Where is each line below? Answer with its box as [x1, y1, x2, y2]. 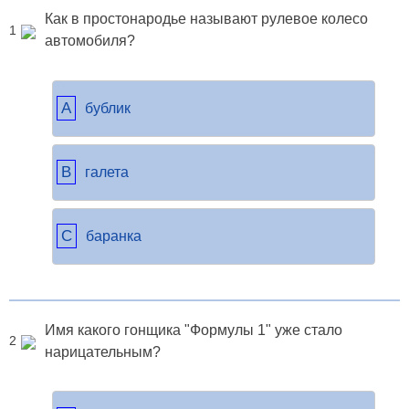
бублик [85, 100, 131, 117]
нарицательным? [45, 343, 161, 360]
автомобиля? [45, 33, 135, 48]
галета [85, 164, 129, 181]
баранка [86, 228, 142, 245]
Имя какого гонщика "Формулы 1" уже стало [45, 321, 342, 338]
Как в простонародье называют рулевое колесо [45, 11, 368, 26]
